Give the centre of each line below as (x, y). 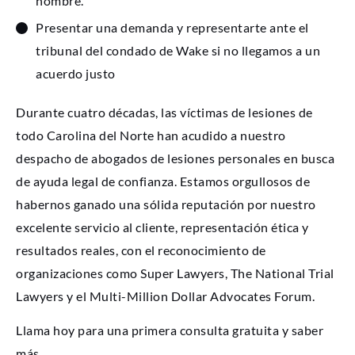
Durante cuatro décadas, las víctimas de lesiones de (164, 112)
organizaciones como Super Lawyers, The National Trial (175, 273)
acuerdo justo (76, 74)
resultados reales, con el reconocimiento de (141, 250)
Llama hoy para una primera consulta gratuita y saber (170, 330)
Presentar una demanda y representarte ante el (172, 28)
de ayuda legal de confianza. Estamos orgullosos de (163, 181)
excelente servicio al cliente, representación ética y (162, 227)
